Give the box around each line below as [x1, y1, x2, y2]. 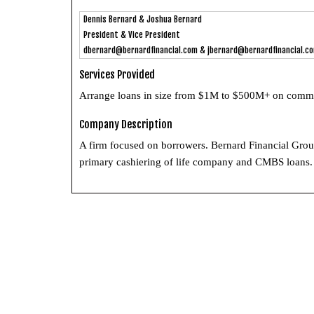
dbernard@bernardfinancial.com [83, 44, 198, 55]
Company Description [79, 117, 172, 131]
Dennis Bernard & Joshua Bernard [83, 13, 202, 25]
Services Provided [79, 67, 155, 81]
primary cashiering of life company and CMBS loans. [79, 156, 313, 168]
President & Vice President [83, 29, 180, 40]
